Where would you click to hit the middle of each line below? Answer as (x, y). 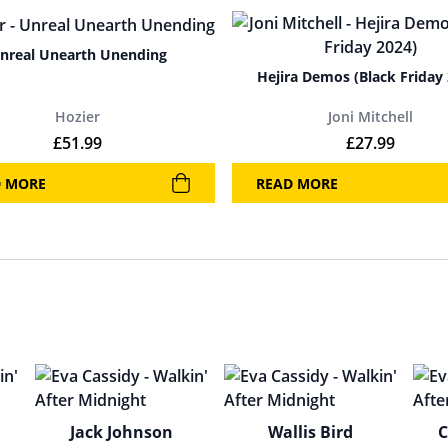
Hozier (77, 116)
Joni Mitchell (370, 116)
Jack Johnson (121, 432)
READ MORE (297, 183)
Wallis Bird (311, 432)
